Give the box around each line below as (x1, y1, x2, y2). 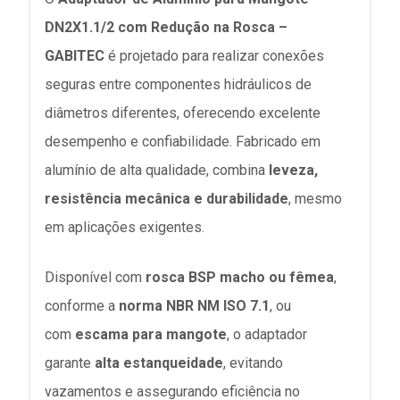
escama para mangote (75, 325, 227, 343)
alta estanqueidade (95, 354, 223, 371)
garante (45, 354, 95, 371)
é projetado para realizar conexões (104, 46, 324, 64)
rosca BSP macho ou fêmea (146, 268, 334, 286)
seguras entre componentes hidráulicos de (45, 75, 312, 93)
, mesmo (288, 189, 342, 207)
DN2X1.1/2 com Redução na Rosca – (45, 18, 287, 36)
